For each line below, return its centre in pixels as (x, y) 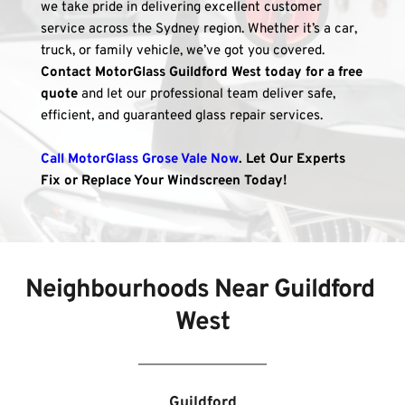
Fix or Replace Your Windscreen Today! (164, 182)
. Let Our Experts (292, 160)
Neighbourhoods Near (150, 291)
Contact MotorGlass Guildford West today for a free (202, 73)
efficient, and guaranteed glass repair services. (182, 117)
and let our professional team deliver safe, (207, 95)
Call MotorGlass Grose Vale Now (140, 160)
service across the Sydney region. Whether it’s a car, (199, 30)
